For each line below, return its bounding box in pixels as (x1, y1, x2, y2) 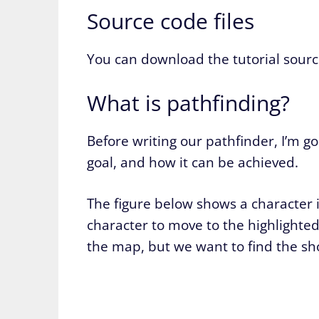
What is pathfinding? (87, 88, 290, 117)
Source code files (87, 6, 254, 36)
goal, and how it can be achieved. (87, 152, 298, 172)
